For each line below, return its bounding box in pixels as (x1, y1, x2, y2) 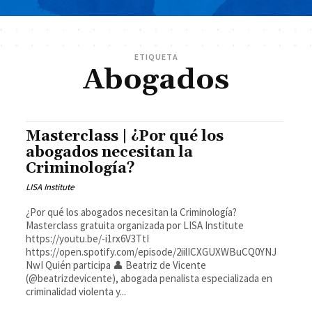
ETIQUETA (134, 52, 178, 63)
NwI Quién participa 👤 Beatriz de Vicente (26, 258, 46, 272)
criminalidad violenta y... (26, 285, 127, 299)
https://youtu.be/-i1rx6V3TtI (26, 232, 150, 246)
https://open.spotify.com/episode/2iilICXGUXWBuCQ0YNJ (26, 245, 277, 259)
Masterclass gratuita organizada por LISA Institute (26, 219, 244, 233)
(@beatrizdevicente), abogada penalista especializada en (26, 272, 273, 286)
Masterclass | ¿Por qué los (26, 127, 224, 146)
